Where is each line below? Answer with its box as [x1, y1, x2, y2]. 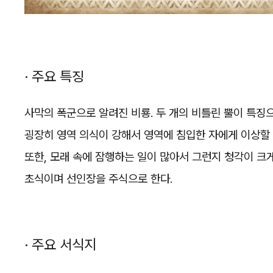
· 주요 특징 [24, 68, 84, 85]
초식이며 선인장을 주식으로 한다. [24, 171, 172, 186]
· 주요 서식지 [24, 236, 96, 254]
